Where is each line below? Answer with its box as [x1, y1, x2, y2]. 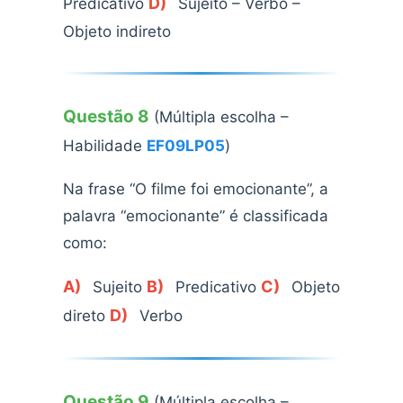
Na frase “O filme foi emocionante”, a [63, 180, 328, 199]
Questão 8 [63, 106, 149, 128]
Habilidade [63, 137, 147, 156]
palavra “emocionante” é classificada [63, 207, 328, 226]
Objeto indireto [63, 22, 171, 41]
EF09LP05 [147, 137, 225, 156]
